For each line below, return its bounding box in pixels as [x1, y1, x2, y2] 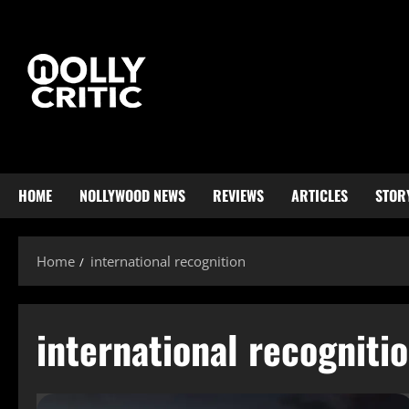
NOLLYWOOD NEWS [79, 184, 185, 206]
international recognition [90, 252, 246, 270]
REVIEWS [213, 184, 264, 206]
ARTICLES [291, 184, 348, 206]
